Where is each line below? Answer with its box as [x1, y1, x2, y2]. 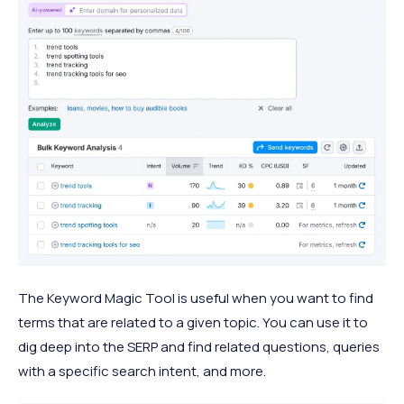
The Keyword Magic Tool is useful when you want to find [18, 289, 373, 308]
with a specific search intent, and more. [18, 362, 266, 381]
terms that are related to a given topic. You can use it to [18, 313, 368, 333]
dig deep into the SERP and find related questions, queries [18, 337, 380, 357]
